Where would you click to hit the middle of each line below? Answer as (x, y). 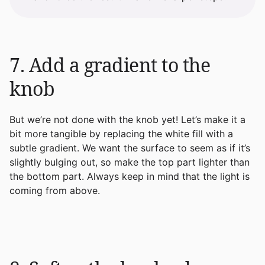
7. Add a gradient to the (110, 64)
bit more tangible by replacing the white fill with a (121, 133)
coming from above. (55, 190)
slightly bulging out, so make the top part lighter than (130, 162)
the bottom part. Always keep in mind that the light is (130, 176)
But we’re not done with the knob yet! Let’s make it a (127, 119)
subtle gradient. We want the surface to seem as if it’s (130, 148)
